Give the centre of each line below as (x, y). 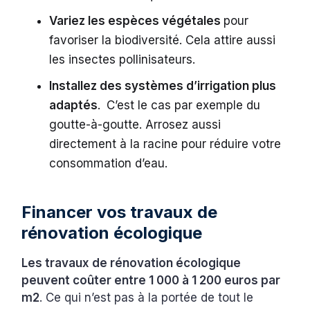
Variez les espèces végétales (137, 21)
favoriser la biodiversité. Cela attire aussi (163, 40)
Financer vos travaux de (120, 212)
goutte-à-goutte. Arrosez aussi (135, 125)
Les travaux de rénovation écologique (131, 263)
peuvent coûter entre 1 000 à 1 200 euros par (151, 281)
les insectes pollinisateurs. (124, 60)
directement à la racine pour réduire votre (165, 144)
